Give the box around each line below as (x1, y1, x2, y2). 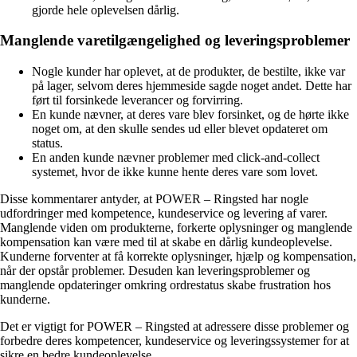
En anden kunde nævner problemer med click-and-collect (32, 151, 320, 165)
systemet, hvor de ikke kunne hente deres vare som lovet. (32, 165, 318, 179)
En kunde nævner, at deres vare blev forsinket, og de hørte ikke (32, 108, 349, 122)
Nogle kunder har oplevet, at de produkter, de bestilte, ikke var (32, 65, 345, 79)
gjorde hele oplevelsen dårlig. (32, 2, 179, 17)
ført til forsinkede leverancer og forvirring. (32, 93, 243, 108)
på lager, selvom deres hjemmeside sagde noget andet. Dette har (32, 79, 351, 93)
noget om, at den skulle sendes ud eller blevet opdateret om (32, 122, 328, 136)
